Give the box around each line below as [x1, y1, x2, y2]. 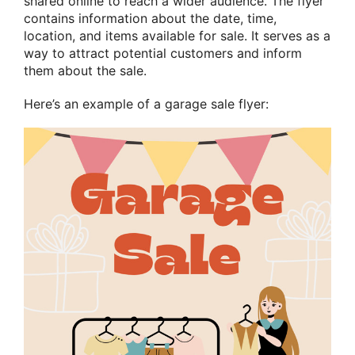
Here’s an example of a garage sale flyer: [24, 95, 269, 112]
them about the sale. [24, 63, 147, 79]
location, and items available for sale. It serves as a [24, 28, 330, 44]
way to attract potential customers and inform [24, 45, 302, 62]
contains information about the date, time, [24, 10, 277, 27]
